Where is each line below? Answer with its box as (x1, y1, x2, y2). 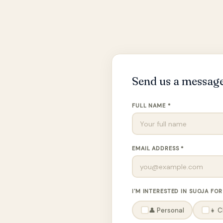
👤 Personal (148, 206, 184, 215)
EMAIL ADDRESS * (132, 145, 184, 152)
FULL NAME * (132, 102, 171, 109)
